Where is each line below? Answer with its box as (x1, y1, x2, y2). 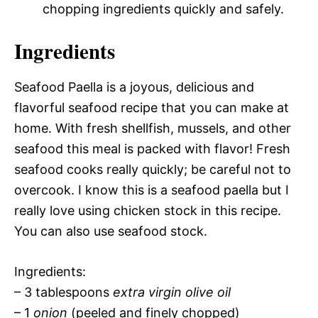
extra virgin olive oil (113, 285, 231, 300)
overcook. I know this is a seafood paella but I (14, 182, 289, 197)
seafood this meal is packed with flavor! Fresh (14, 141, 290, 156)
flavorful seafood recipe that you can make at (14, 100, 289, 115)
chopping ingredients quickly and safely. (43, 1, 284, 16)
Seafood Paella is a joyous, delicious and (14, 79, 254, 94)
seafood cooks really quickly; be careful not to (14, 162, 291, 177)
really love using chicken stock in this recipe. (14, 203, 281, 218)
